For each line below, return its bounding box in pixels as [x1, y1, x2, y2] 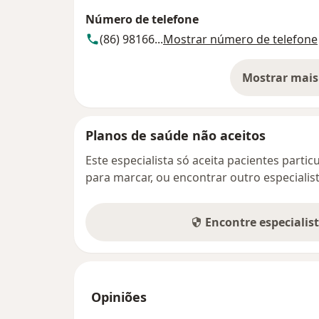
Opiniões [91, 288, 147, 305]
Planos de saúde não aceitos [85, 126, 266, 144]
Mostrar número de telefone [163, 31, 318, 47]
